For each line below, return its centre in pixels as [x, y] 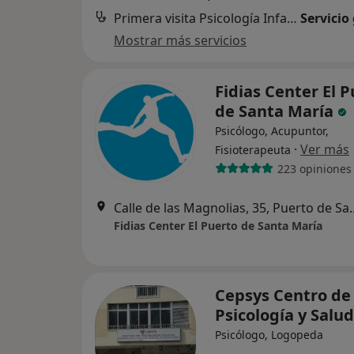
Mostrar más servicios [180, 40]
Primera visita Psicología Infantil [292, 18]
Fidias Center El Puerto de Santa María [218, 226]
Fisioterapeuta [253, 150]
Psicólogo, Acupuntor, [272, 131]
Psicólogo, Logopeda [269, 335]
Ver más [325, 149]
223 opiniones [314, 168]
